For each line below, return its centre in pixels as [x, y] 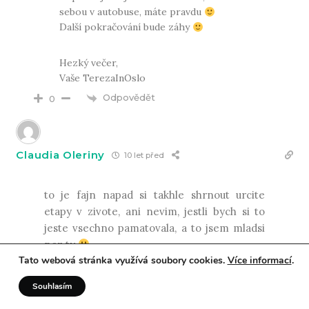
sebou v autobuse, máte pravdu [132, 12]
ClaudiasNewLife [90, 281]
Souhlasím [52, 286]
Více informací [259, 260]
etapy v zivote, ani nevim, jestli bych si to [154, 211]
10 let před [143, 156]
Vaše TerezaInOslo [103, 78]
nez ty [61, 244]
